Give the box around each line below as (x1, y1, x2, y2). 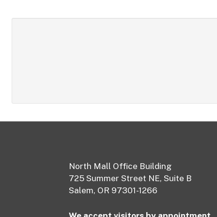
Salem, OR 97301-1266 (68, 185, 157, 195)
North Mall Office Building (68, 161, 171, 171)
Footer (11, 158, 56, 176)
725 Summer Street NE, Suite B (68, 173, 192, 183)
